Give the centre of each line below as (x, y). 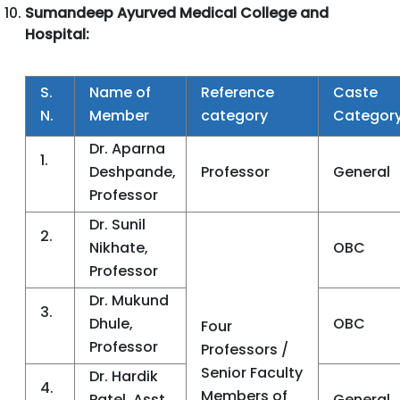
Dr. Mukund (129, 300)
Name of (120, 92)
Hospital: (57, 34)
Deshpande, (133, 172)
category (234, 116)
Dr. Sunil (117, 225)
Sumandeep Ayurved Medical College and (177, 13)
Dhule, (111, 324)
